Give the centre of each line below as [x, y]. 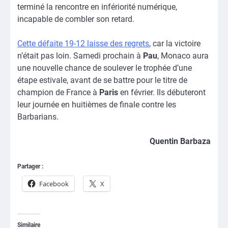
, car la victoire [175, 43]
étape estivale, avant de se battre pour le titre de [102, 80]
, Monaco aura [183, 55]
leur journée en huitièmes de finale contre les [97, 104]
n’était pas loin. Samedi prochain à [80, 55]
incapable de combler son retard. [76, 19]
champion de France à [58, 92]
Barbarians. [38, 117]
